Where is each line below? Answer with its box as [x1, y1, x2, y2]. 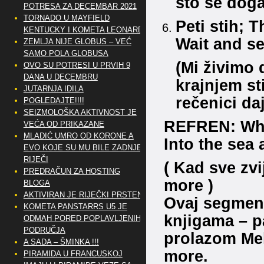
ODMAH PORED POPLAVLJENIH [23, 214, 141, 223]
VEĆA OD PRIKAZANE [23, 120, 104, 128]
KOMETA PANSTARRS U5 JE [23, 202, 127, 211]
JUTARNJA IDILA [23, 84, 84, 93]
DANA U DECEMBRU [23, 72, 98, 81]
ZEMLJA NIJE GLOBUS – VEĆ [23, 37, 131, 46]
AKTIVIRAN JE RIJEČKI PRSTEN [23, 190, 143, 199]
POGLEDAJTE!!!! [23, 96, 84, 105]
